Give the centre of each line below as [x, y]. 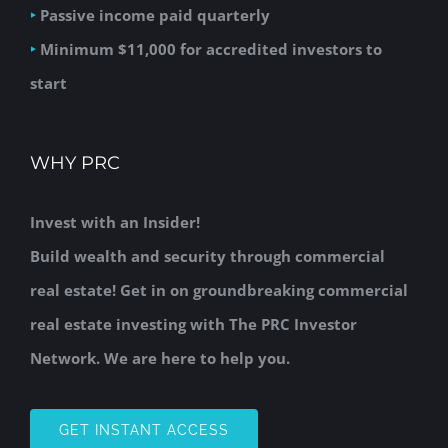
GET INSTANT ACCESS [144, 430]
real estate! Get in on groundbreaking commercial [219, 290]
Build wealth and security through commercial [207, 256]
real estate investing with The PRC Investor [193, 324]
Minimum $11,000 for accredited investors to [209, 49]
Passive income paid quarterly [153, 15]
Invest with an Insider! [115, 222]
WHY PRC [75, 163]
